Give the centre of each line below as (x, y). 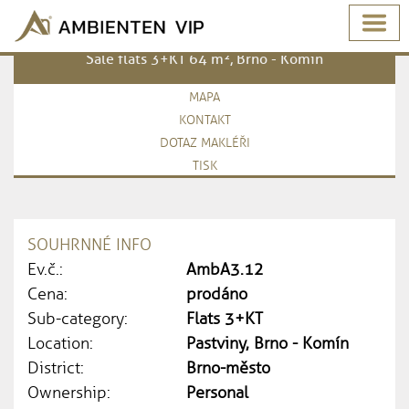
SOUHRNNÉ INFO (89, 245)
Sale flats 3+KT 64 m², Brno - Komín (204, 59)
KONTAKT (204, 120)
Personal (218, 393)
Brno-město (229, 368)
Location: (60, 343)
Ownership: (69, 393)
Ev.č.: (45, 269)
